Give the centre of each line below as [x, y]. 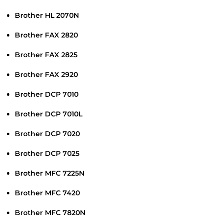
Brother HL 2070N [47, 16]
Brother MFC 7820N [50, 213]
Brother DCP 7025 [47, 154]
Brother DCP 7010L [49, 114]
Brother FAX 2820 [46, 35]
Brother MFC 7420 [47, 193]
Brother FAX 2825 [46, 55]
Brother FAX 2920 [46, 75]
